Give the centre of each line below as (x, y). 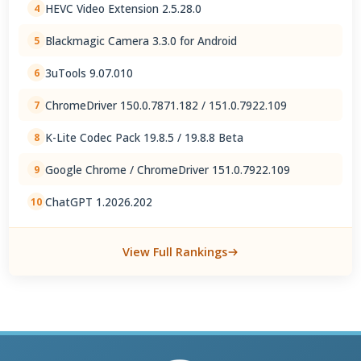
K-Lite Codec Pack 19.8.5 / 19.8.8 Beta (145, 137)
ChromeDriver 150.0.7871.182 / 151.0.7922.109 (166, 105)
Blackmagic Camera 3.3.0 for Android (141, 40)
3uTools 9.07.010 (89, 73)
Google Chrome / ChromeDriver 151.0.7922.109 (168, 169)
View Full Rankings (175, 252)
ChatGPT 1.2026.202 (99, 201)
